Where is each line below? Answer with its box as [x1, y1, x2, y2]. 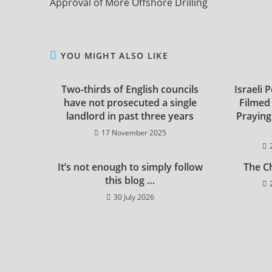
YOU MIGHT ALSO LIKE [61, 50, 169, 61]
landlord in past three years [66, 109, 194, 123]
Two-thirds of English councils [61, 83, 199, 96]
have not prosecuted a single [63, 96, 197, 109]
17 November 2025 [101, 127, 166, 138]
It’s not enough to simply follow [57, 160, 203, 174]
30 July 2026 [113, 192, 154, 202]
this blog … [105, 174, 155, 187]
